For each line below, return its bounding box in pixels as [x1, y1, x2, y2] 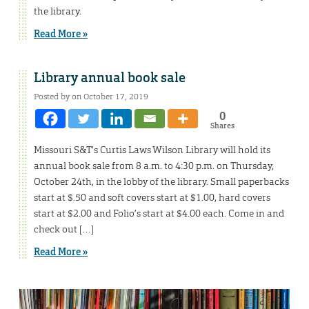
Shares [210, 121, 235, 131]
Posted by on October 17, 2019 [34, 91, 148, 103]
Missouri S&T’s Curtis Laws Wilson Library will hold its [34, 143, 270, 157]
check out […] [34, 223, 94, 236]
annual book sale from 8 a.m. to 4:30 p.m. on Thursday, [34, 159, 274, 172]
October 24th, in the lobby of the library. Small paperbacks [34, 175, 289, 188]
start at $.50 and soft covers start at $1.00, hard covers [34, 191, 270, 204]
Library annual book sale [34, 70, 186, 87]
